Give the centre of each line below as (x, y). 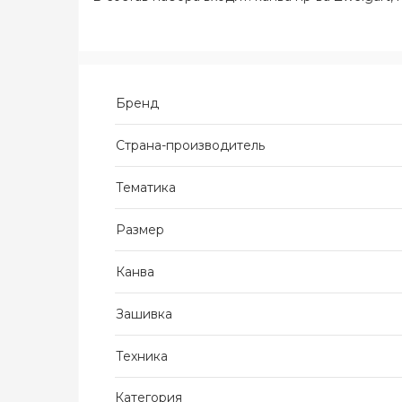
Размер (140, 230)
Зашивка (144, 314)
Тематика (146, 188)
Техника (142, 356)
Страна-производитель (190, 145)
